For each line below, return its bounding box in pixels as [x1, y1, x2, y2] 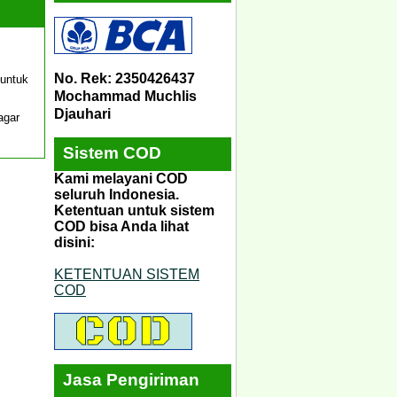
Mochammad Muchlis [54, 88, 197, 104]
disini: [54, 234, 95, 250]
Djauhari [54, 105, 111, 121]
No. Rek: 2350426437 [54, 70, 195, 86]
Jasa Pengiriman [63, 370, 199, 389]
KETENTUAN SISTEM [54, 266, 199, 282]
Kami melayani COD [54, 170, 188, 186]
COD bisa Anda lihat [54, 218, 189, 234]
